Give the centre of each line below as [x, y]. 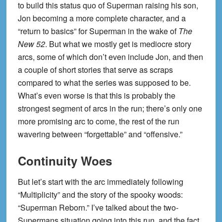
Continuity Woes [65, 161]
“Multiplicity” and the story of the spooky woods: [100, 195]
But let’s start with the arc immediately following [100, 182]
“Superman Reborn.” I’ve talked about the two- [98, 208]
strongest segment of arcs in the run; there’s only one [110, 109]
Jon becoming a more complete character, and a [102, 18]
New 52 [31, 44]
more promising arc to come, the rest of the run [98, 121]
